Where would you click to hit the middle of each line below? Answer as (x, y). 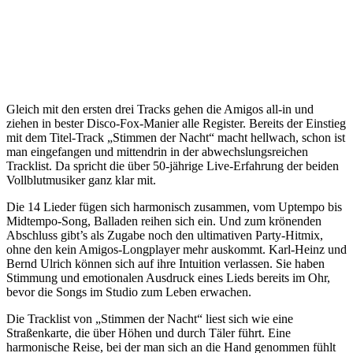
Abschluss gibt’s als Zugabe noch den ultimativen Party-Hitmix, (165, 236)
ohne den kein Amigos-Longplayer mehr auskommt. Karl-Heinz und (176, 250)
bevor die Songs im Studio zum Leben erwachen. (129, 292)
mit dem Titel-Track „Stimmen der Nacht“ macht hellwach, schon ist (176, 138)
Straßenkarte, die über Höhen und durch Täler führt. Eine (149, 333)
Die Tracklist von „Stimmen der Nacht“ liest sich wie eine (150, 319)
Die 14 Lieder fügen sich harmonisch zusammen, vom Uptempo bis (174, 207)
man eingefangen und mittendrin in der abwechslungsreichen (157, 152)
